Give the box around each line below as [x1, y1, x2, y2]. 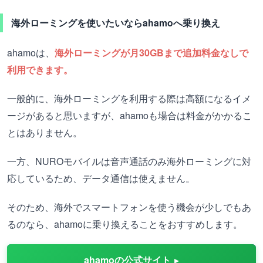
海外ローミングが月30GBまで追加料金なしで [55, 46, 248, 59]
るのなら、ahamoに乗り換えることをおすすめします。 [7, 217, 242, 231]
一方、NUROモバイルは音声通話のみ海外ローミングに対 [7, 154, 251, 168]
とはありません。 [7, 126, 82, 139]
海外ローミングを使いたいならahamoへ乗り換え [11, 16, 220, 29]
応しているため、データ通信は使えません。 [7, 171, 195, 185]
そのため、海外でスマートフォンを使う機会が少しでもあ [7, 200, 251, 214]
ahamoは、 [7, 46, 55, 59]
